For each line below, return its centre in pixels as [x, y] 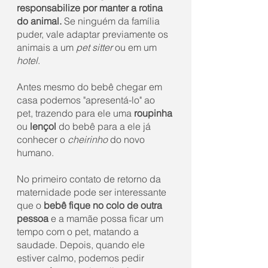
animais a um [46, 47]
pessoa [33, 218]
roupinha [154, 113]
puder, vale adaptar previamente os [94, 34]
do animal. [39, 21]
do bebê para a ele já [106, 126]
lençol [44, 126]
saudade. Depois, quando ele [82, 244]
